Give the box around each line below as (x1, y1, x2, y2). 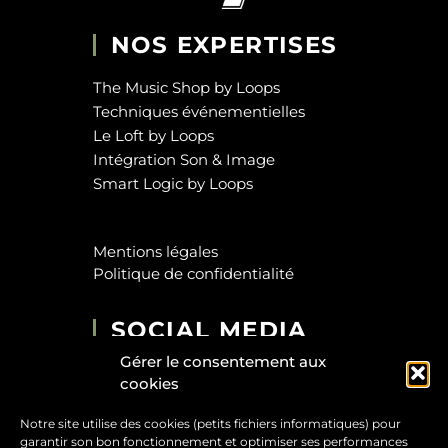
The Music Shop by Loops (93, 78, 280, 98)
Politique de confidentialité (93, 263, 294, 283)
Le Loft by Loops (93, 126, 214, 146)
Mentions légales (93, 241, 218, 261)
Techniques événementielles (93, 102, 305, 122)
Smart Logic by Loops (93, 174, 253, 194)
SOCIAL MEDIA (111, 315, 308, 344)
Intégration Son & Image (93, 150, 275, 170)
